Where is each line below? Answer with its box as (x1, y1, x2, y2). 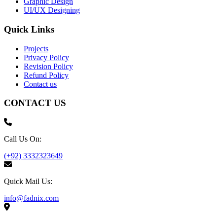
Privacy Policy (24, 53, 69, 62)
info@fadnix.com (4, 193, 59, 202)
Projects (24, 44, 48, 53)
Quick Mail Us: (4, 177, 52, 185)
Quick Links (4, 24, 54, 35)
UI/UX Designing (24, 6, 80, 15)
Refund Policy (24, 71, 69, 79)
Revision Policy (24, 62, 73, 71)
